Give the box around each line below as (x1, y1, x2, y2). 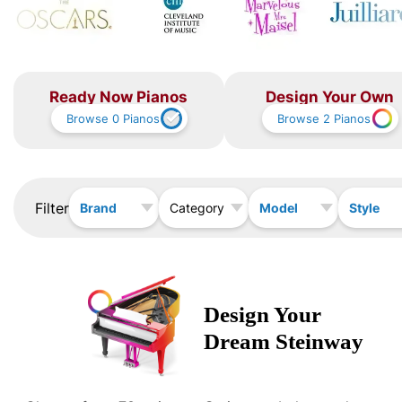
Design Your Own (266, 85, 394, 107)
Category (170, 199, 224, 216)
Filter (35, 197, 69, 218)
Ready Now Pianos (49, 85, 188, 107)
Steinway (275, 329, 363, 354)
